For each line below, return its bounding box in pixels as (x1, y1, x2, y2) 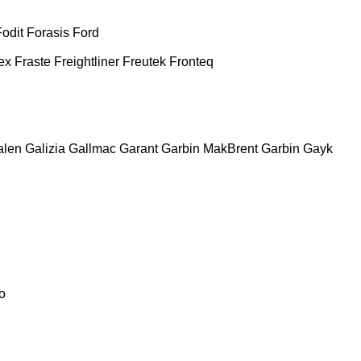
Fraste (15, 54, 51, 68)
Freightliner (54, 54, 119, 68)
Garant (119, 141, 158, 156)
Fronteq (169, 54, 214, 68)
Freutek (122, 54, 166, 68)
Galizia (25, 141, 65, 156)
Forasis (27, 25, 69, 39)
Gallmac (68, 141, 116, 156)
